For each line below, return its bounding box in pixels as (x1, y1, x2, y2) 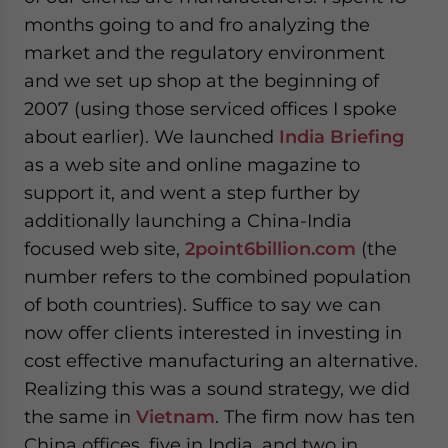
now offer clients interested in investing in (24, 322, 402, 343)
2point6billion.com (185, 238, 356, 259)
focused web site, (24, 238, 185, 259)
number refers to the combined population (24, 266, 411, 287)
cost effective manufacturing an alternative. (24, 350, 418, 371)
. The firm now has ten (215, 406, 415, 427)
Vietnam (136, 406, 215, 427)
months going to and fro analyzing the (24, 14, 370, 35)
